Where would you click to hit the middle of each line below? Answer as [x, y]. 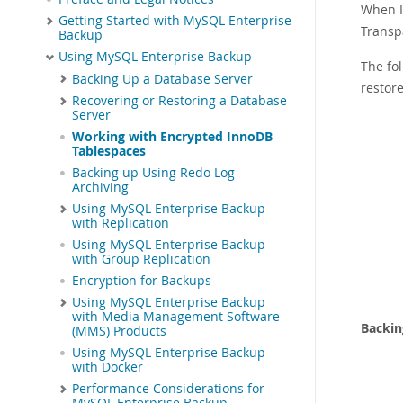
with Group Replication [141, 260]
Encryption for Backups [142, 281]
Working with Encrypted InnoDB [172, 137]
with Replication [121, 224]
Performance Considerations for [168, 389]
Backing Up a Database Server [162, 79]
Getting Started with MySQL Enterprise [175, 21]
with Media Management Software [176, 317]
